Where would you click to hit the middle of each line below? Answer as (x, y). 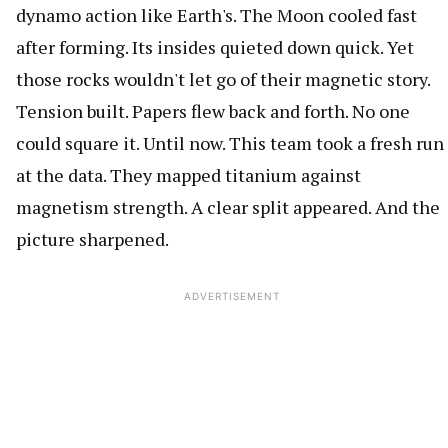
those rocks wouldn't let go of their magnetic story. (223, 78)
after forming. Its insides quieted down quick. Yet (215, 46)
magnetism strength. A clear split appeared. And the (228, 206)
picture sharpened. (92, 238)
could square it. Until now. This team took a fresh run (230, 142)
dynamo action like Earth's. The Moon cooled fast (216, 14)
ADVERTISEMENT (232, 295)
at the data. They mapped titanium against (188, 174)
